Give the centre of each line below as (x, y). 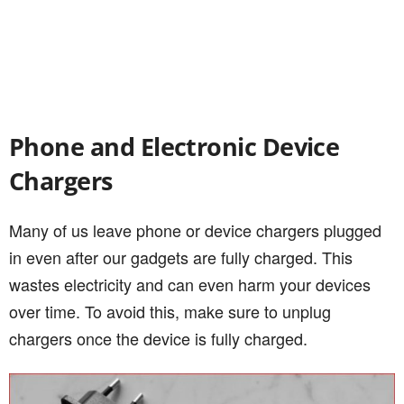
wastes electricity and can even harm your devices (190, 284)
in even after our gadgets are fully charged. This (181, 257)
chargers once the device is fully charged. (158, 338)
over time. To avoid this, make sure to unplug (170, 311)
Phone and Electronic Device (174, 146)
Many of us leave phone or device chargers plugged (195, 230)
